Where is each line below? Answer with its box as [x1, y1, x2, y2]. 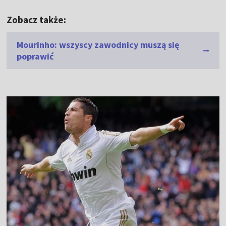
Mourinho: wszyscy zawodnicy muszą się [17, 39, 180, 51]
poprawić [17, 50, 54, 63]
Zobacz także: [7, 14, 67, 26]
